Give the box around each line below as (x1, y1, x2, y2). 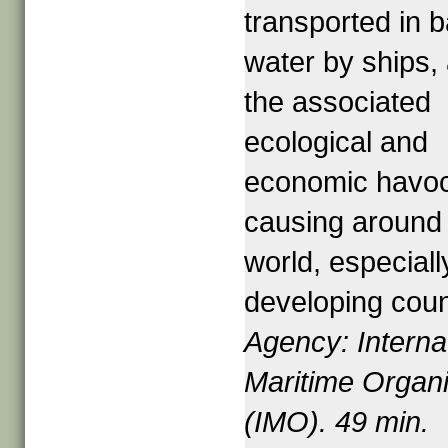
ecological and (244, 126, 429, 158)
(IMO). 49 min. (244, 406, 430, 438)
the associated (244, 86, 432, 118)
